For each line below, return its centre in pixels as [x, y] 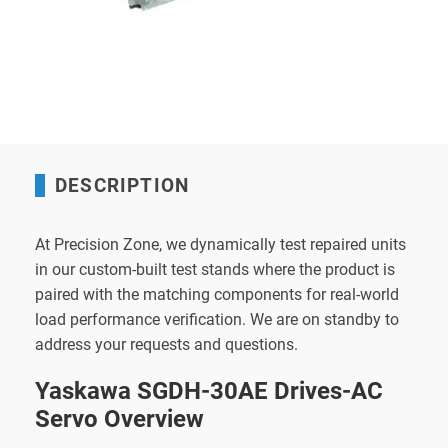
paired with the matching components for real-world [217, 294]
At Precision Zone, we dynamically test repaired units [220, 244]
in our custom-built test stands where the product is [215, 269]
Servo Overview [119, 418]
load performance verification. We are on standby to [217, 319]
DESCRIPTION [122, 185]
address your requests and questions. [166, 344]
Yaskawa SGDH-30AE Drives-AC [209, 390]
